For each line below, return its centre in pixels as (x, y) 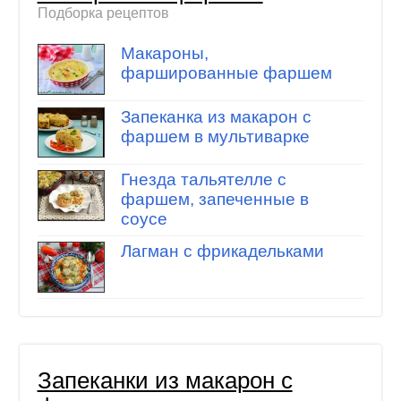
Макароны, (164, 54)
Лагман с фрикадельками (222, 252)
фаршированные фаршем (226, 73)
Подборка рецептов (103, 13)
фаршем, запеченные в (214, 200)
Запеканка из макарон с (216, 116)
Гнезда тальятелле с (203, 180)
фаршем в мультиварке (215, 136)
